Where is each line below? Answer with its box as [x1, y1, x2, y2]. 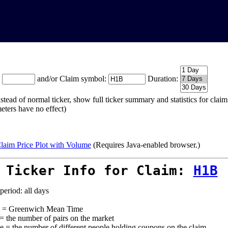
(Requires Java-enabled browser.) [91, 140, 200, 149]
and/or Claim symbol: [37, 74, 108, 83]
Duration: [147, 74, 178, 83]
